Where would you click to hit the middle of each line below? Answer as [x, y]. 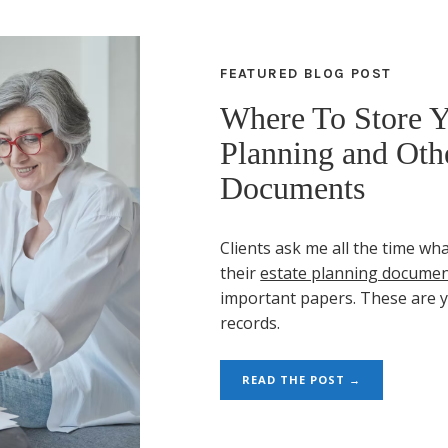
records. [250, 323]
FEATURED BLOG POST [306, 74]
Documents [293, 188]
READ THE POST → [302, 380]
